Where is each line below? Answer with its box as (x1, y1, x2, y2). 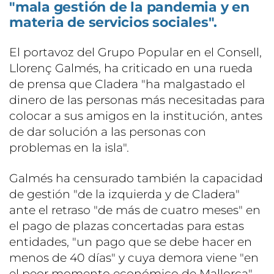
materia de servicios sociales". (9, 14, 218, 31)
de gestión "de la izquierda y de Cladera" (9, 187, 240, 202)
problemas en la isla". (9, 141, 129, 155)
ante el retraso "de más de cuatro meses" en (9, 203, 261, 218)
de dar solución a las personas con (9, 125, 206, 139)
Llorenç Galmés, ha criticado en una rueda (9, 61, 253, 76)
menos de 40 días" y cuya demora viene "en (9, 251, 259, 265)
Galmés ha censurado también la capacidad (9, 171, 263, 186)
